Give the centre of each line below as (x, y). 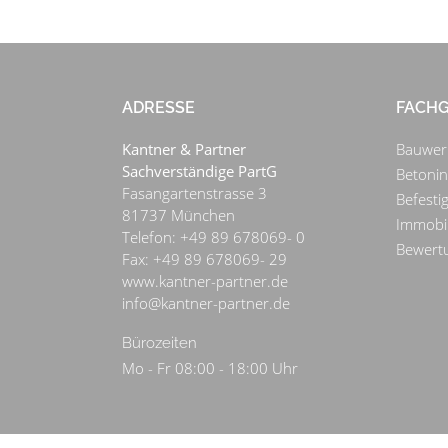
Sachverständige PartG (199, 171)
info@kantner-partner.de (206, 303)
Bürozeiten (159, 343)
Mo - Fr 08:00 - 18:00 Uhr (210, 368)
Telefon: (151, 237)
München (203, 215)
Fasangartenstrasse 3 (194, 193)
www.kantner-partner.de (205, 281)
